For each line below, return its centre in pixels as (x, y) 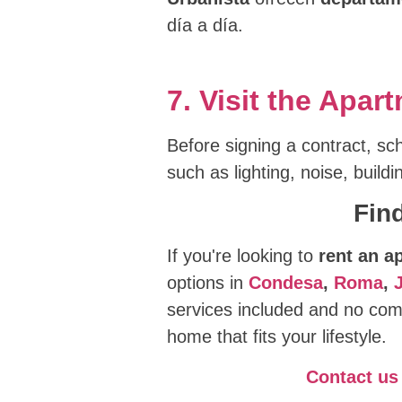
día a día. (205, 26)
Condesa (285, 283)
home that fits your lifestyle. (276, 337)
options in (207, 283)
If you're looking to (242, 256)
